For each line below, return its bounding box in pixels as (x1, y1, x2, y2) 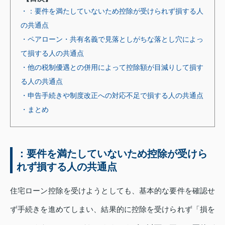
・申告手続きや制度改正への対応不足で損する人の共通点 (21, 91, 203, 99)
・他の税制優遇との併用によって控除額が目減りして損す (21, 63, 203, 71)
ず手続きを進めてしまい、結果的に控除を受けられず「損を (10, 204, 215, 213)
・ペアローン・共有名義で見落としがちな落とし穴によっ (21, 35, 203, 43)
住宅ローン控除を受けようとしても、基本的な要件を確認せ (10, 186, 215, 195)
